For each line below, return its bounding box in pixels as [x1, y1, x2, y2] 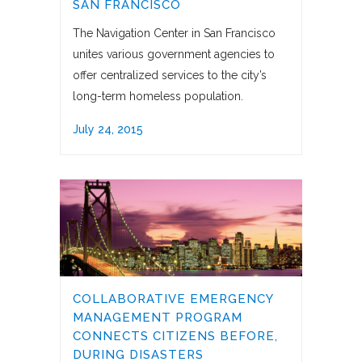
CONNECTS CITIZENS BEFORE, [73, 329, 278, 344]
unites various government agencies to [73, 48, 275, 61]
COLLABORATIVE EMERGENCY [73, 292, 273, 307]
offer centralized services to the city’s [73, 69, 267, 82]
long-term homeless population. [73, 90, 243, 103]
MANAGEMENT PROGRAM [73, 310, 242, 326]
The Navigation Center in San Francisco [73, 27, 276, 40]
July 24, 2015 [73, 123, 143, 137]
